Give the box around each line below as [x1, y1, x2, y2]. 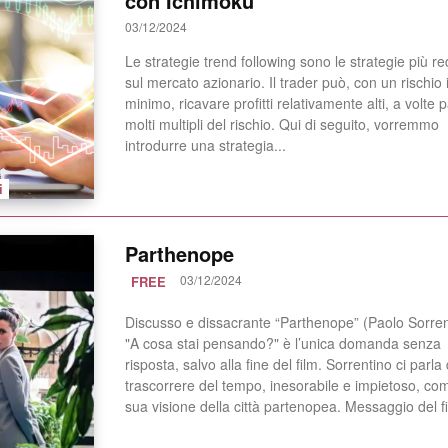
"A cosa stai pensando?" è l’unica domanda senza [124, 333, 441, 354]
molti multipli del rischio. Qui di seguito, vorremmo [124, 113, 439, 134]
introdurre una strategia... [124, 134, 286, 155]
